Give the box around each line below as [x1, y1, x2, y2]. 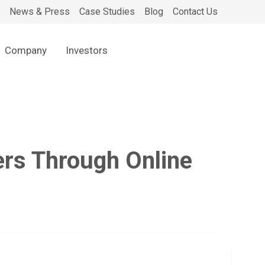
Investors [66, 44, 108, 56]
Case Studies [79, 6, 135, 17]
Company [5, 44, 47, 56]
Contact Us [173, 6, 218, 17]
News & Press [9, 6, 70, 17]
